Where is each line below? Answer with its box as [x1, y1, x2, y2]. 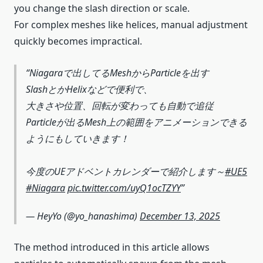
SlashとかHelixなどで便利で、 [26, 82, 153, 96]
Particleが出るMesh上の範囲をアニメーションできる [26, 115, 247, 129]
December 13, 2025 [140, 209, 220, 222]
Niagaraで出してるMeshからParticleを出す [29, 66, 209, 79]
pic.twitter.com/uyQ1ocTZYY [68, 181, 181, 194]
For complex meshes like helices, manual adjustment [14, 18, 248, 32]
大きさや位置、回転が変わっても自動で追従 [26, 99, 214, 112]
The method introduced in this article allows [14, 241, 210, 254]
